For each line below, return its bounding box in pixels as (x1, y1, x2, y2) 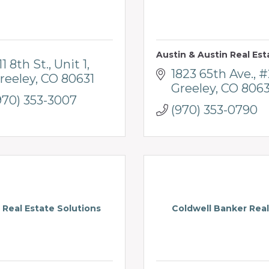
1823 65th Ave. (171, 66, 253, 81)
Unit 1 (54, 56, 87, 71)
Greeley (171, 80, 216, 95)
